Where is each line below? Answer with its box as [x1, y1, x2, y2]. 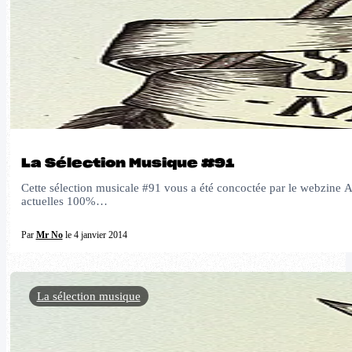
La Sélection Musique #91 [20, 156, 234, 170]
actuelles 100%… [20, 195, 108, 208]
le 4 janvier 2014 [62, 229, 127, 241]
